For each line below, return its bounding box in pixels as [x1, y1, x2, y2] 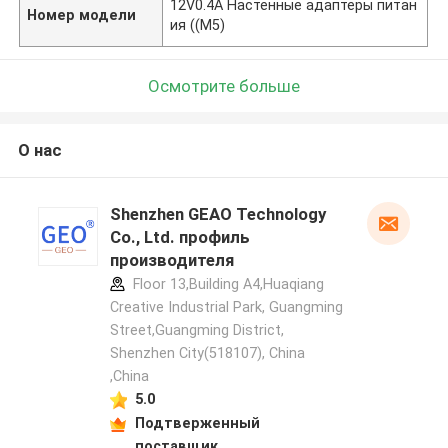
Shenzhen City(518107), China [109, 345, 305, 362]
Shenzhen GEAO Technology [109, 204, 326, 225]
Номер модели [27, 6, 137, 23]
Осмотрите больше [148, 75, 300, 96]
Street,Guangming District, [109, 322, 284, 339]
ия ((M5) [170, 16, 226, 33]
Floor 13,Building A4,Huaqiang [128, 276, 324, 293]
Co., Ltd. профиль [109, 227, 250, 248]
